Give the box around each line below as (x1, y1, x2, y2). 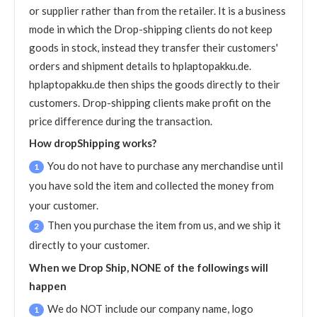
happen (29, 279, 67, 292)
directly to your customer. (29, 238, 149, 251)
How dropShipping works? (29, 137, 156, 149)
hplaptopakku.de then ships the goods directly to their (29, 78, 280, 91)
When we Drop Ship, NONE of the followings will (29, 261, 268, 274)
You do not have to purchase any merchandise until (47, 159, 283, 172)
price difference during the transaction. (29, 115, 212, 127)
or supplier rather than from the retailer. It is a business (29, 4, 286, 17)
